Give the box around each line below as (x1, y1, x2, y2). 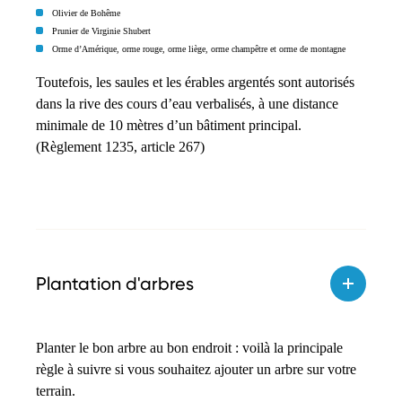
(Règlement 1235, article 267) (36, 138, 205, 154)
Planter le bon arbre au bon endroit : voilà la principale (36, 339, 343, 355)
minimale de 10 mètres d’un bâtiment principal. (36, 117, 301, 133)
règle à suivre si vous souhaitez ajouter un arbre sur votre (36, 361, 356, 377)
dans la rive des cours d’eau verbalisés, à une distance (36, 95, 338, 111)
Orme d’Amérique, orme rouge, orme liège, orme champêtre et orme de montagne (52, 43, 345, 54)
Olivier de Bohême (52, 7, 120, 18)
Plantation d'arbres (36, 272, 194, 294)
